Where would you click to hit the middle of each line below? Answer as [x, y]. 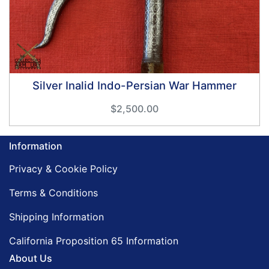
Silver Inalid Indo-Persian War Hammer [134, 86]
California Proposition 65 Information [94, 241]
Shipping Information [56, 217]
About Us [31, 258]
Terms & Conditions [53, 193]
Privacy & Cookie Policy [63, 169]
